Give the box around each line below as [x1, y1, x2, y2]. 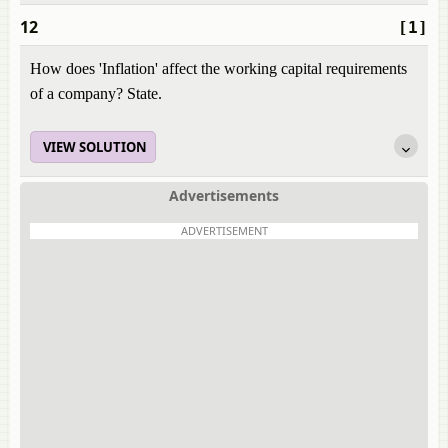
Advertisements [169, 186, 279, 205]
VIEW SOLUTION [43, 138, 147, 156]
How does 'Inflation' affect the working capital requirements [30, 60, 407, 77]
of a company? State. [30, 85, 162, 102]
